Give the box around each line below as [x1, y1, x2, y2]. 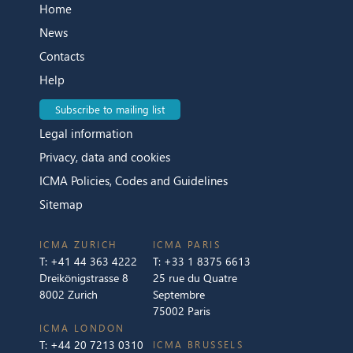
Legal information [39, 124, 132, 141]
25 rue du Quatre [153, 269, 237, 285]
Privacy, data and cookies [39, 148, 170, 165]
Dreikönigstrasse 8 [39, 269, 128, 285]
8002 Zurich [39, 286, 98, 302]
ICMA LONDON [39, 321, 125, 334]
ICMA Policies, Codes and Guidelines [39, 172, 228, 188]
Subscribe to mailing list [55, 102, 165, 116]
